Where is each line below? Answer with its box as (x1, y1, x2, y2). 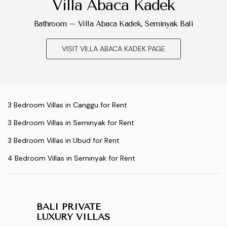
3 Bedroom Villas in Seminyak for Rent (8, 118, 134, 128)
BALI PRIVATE (36, 201, 101, 213)
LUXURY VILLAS (36, 211, 110, 223)
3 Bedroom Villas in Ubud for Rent (8, 136, 120, 145)
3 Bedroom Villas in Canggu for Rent (8, 100, 127, 110)
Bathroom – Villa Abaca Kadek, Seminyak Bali (33, 19, 194, 29)
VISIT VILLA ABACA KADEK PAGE (62, 44, 165, 54)
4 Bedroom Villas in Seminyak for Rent (8, 154, 135, 163)
